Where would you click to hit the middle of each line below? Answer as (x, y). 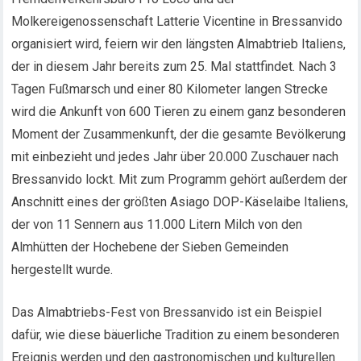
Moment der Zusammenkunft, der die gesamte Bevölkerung (179, 134)
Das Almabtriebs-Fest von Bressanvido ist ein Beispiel (167, 312)
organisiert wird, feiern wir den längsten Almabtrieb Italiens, (179, 44)
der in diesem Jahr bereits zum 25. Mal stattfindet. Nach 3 (174, 66)
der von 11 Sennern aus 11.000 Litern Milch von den (157, 224)
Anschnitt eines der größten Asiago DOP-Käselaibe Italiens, (180, 202)
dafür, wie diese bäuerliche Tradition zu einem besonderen (176, 335)
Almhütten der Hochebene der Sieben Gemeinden (150, 247)
